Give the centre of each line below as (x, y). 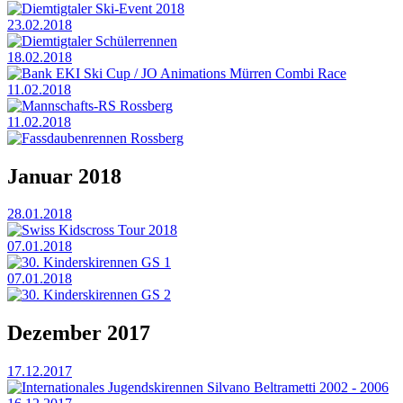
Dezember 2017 (79, 333)
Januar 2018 (64, 176)
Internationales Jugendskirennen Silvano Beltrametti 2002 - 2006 (205, 388)
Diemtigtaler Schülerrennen (99, 40)
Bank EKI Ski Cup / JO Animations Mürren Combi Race (184, 73)
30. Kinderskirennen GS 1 (96, 263)
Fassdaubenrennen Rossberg (103, 138)
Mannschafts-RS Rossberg (97, 105)
